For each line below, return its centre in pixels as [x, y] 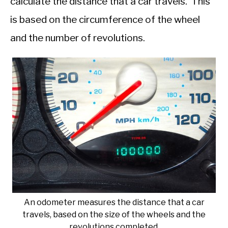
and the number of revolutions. [78, 38]
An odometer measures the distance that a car [114, 203]
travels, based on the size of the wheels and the [114, 215]
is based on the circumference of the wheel [105, 20]
